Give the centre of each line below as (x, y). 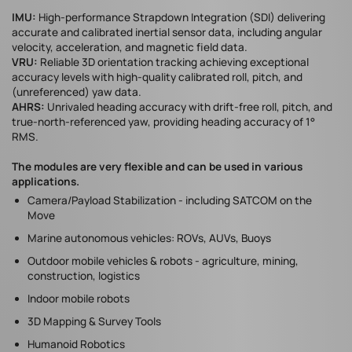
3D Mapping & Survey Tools (94, 321)
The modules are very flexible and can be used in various (157, 166)
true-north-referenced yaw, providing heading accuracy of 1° (163, 121)
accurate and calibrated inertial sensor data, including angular (167, 32)
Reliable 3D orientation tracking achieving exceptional (174, 62)
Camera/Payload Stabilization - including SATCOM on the (170, 200)
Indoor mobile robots (79, 298)
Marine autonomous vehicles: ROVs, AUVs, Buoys (149, 238)
